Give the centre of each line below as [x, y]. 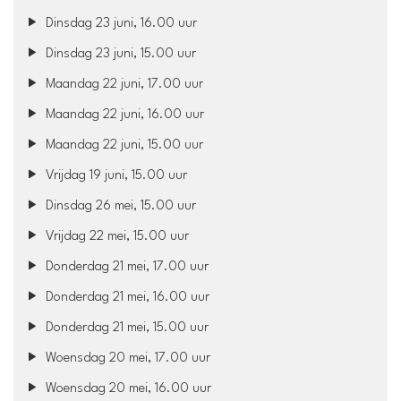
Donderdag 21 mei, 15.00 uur [126, 328]
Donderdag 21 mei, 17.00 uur [126, 267]
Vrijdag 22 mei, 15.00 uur [116, 236]
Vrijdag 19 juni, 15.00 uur [115, 175]
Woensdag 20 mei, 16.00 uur [127, 388]
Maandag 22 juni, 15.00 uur [123, 145]
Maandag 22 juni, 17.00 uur [123, 84]
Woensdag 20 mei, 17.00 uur [127, 358]
